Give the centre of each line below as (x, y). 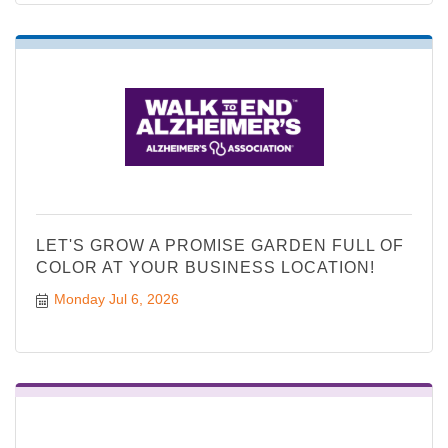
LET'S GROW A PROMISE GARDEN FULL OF (220, 246)
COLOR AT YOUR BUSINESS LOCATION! (205, 268)
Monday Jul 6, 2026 (116, 299)
